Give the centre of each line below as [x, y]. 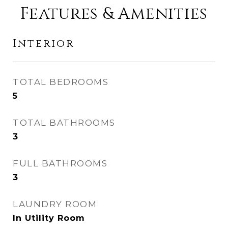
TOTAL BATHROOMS [64, 123]
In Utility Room [49, 218]
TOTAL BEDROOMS [61, 82]
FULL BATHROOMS [60, 163]
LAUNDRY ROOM [55, 204]
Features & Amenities [114, 14]
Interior [44, 44]
